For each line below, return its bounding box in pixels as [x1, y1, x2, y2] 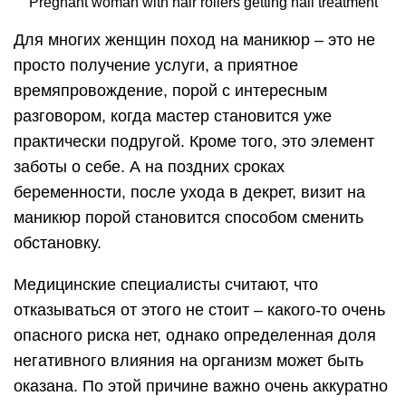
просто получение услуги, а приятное [14, 55, 298, 74]
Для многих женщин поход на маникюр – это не [14, 30, 375, 49]
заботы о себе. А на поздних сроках [14, 157, 285, 176]
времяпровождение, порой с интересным [14, 81, 327, 100]
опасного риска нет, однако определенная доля [14, 325, 376, 344]
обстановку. [14, 233, 106, 252]
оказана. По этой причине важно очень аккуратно [14, 376, 388, 395]
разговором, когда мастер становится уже [14, 106, 332, 125]
